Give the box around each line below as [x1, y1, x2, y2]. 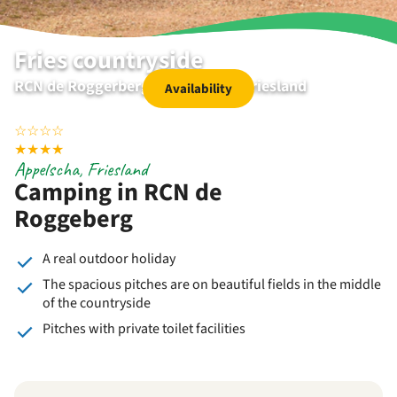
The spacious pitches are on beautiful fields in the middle [43, 275, 381, 294]
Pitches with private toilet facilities [43, 319, 245, 339]
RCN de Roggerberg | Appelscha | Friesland [14, 75, 307, 97]
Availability [165, 79, 232, 98]
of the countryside [43, 293, 151, 313]
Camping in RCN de [14, 175, 222, 210]
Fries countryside [14, 43, 204, 78]
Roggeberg [14, 201, 133, 237]
